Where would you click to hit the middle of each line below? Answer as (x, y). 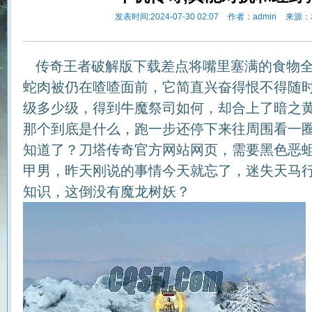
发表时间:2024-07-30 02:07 (166, 17)
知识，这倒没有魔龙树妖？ (107, 192)
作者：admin (252, 17)
